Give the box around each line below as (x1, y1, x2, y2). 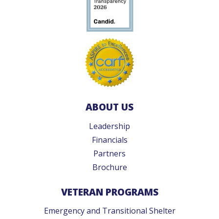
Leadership (89, 120, 130, 131)
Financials (91, 134, 128, 145)
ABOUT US (86, 100, 133, 114)
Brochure (92, 161, 127, 173)
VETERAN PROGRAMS (61, 185, 158, 198)
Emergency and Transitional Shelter (44, 205, 175, 217)
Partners (93, 148, 126, 159)
